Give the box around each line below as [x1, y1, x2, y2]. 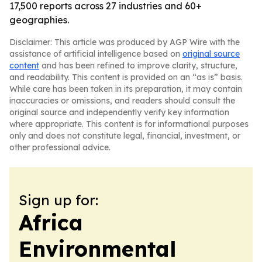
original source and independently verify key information [9, 107, 229, 118]
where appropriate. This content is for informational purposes [9, 119, 249, 129]
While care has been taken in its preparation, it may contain [9, 84, 242, 94]
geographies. [9, 14, 69, 26]
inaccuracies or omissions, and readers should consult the [9, 95, 235, 106]
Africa [19, 209, 83, 236]
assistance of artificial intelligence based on [9, 49, 182, 59]
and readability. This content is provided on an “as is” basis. [9, 72, 243, 82]
